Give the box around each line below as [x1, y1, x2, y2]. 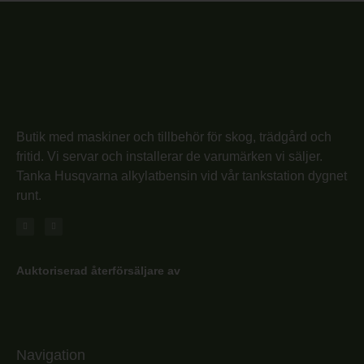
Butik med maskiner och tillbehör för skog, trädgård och [16, 129, 331, 144]
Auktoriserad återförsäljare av [16, 263, 180, 277]
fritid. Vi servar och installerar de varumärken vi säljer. [16, 149, 323, 163]
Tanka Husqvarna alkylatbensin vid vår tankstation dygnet [16, 168, 347, 183]
